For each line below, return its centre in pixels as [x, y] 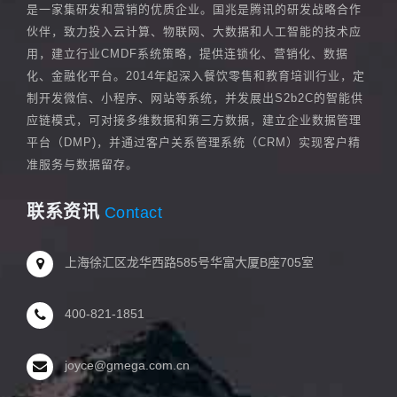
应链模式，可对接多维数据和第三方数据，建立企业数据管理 [194, 121]
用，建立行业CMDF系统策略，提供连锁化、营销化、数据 [187, 54]
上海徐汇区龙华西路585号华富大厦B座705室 [189, 263]
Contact [131, 213]
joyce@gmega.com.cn [127, 366]
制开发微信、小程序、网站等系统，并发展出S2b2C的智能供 [195, 98]
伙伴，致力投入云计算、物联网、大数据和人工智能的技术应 [194, 32]
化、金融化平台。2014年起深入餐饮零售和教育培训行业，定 [196, 76]
